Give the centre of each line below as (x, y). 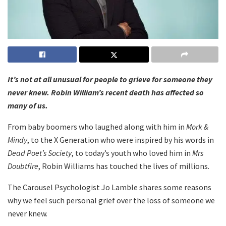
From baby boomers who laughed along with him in (97, 127)
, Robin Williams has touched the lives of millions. (124, 166)
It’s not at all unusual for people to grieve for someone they (110, 79)
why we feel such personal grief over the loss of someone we (111, 201)
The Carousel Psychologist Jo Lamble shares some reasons (109, 187)
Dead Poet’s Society (40, 153)
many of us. (28, 106)
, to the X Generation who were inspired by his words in (121, 140)
